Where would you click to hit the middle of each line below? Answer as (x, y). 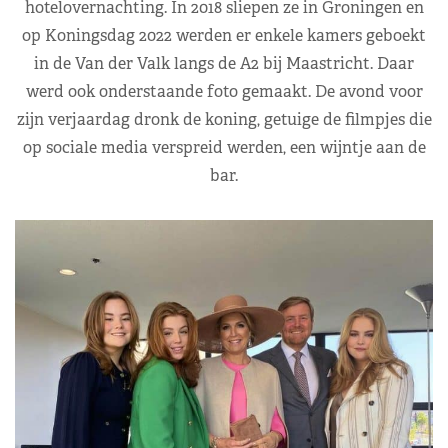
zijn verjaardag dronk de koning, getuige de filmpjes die (224, 119)
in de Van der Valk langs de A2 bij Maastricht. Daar (224, 63)
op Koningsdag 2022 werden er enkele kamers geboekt (224, 35)
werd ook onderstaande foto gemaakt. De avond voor (224, 91)
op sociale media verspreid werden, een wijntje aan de (224, 147)
